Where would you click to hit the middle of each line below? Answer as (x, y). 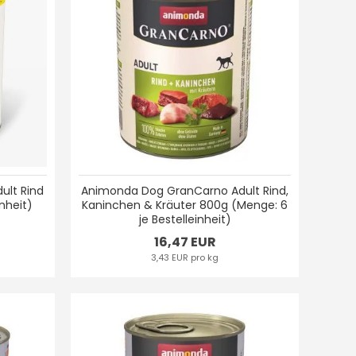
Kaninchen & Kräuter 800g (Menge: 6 (185, 205)
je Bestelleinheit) (185, 220)
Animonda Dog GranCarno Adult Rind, (185, 191)
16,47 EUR (185, 242)
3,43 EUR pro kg (185, 258)
